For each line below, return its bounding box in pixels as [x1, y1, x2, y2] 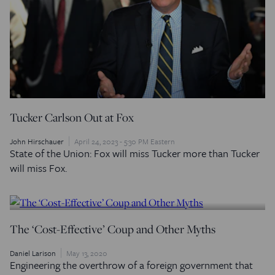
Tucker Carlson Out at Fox [10, 109, 134, 126]
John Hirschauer [10, 136, 64, 147]
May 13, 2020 [66, 247, 107, 259]
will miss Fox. [10, 160, 67, 176]
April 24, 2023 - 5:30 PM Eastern [74, 136, 175, 147]
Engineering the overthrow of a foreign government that [10, 257, 253, 273]
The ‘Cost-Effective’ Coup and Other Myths [10, 221, 215, 238]
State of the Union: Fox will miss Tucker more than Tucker [10, 145, 260, 161]
